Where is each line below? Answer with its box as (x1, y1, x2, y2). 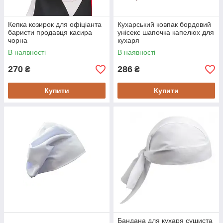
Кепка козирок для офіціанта (8, 20, 102, 28)
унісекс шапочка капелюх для (117, 28, 214, 36)
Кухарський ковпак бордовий (117, 20, 211, 28)
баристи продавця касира (8, 28, 92, 36)
